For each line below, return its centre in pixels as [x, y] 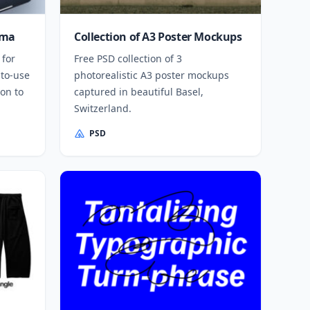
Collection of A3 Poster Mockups [158, 36]
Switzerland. [103, 108]
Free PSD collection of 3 [128, 58]
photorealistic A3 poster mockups [152, 75]
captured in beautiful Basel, [139, 91]
